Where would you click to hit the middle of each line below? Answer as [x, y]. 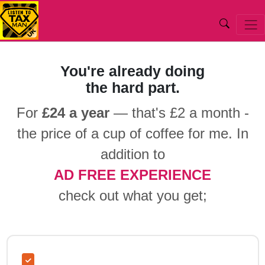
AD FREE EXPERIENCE [132, 174]
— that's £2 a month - [179, 112]
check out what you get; [132, 195]
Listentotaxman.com [101, 14]
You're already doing [132, 71]
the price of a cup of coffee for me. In [132, 133]
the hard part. [132, 88]
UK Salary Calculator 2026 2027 [91, 28]
